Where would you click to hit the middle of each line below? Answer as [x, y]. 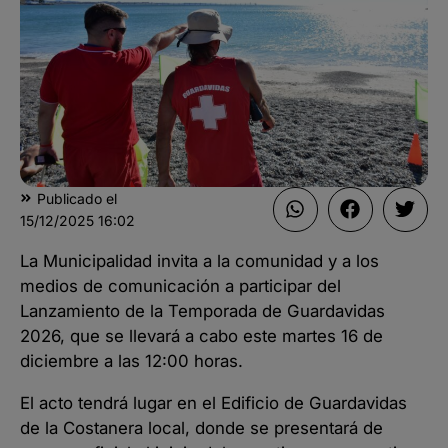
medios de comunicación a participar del [180, 285]
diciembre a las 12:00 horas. [131, 360]
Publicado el [77, 198]
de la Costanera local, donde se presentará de [201, 427]
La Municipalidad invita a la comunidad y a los [199, 260]
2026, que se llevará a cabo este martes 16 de [201, 335]
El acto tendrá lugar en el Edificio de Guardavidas [213, 402]
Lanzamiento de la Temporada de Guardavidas [202, 310]
